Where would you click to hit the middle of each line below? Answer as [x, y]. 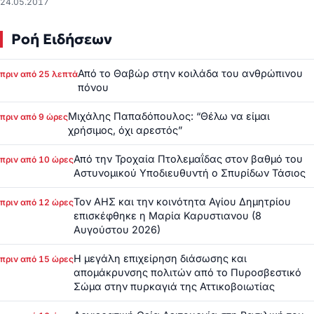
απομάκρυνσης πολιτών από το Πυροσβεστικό [187, 273]
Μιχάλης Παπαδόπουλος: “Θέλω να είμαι [169, 116]
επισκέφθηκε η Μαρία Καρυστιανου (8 [168, 216]
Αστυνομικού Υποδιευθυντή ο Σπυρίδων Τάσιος [190, 173]
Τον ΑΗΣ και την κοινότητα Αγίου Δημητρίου [182, 202]
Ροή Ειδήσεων [62, 40]
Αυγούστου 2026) [117, 230]
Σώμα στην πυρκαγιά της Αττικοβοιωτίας [174, 287]
